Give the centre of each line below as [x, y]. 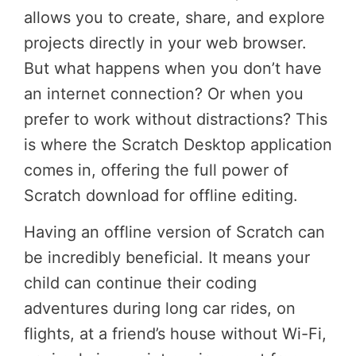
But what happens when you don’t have [173, 68]
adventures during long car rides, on [160, 308]
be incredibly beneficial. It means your [167, 257]
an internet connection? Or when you [164, 93]
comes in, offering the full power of [156, 170]
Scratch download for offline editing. [161, 195]
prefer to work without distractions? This [176, 119]
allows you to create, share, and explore [174, 17]
